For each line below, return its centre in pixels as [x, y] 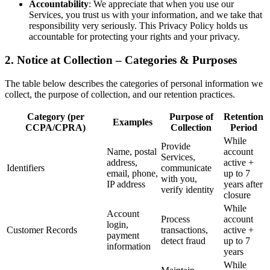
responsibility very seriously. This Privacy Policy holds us [138, 26]
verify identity [187, 189]
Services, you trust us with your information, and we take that [146, 15]
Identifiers [26, 168]
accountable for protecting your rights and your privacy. [134, 37]
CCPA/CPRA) [55, 127]
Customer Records [42, 230]
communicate [186, 168]
